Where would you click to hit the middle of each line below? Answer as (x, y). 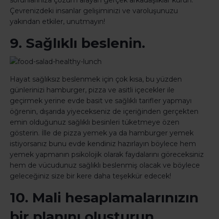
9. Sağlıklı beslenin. (77, 43)
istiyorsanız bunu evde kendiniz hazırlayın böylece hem (103, 144)
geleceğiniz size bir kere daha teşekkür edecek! (90, 176)
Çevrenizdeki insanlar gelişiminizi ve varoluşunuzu (94, 11)
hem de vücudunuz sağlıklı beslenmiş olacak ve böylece (105, 165)
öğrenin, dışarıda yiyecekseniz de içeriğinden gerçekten (104, 112)
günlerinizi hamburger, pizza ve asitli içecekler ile (92, 90)
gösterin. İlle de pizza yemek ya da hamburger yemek (102, 133)
